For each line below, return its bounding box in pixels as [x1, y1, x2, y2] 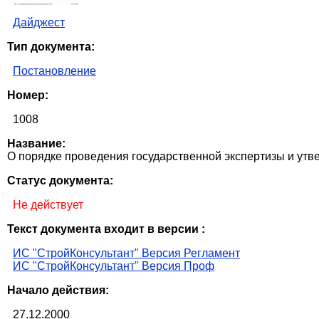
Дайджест [13, 16, 65, 29]
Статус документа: [7, 174, 113, 187]
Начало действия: [7, 284, 109, 297]
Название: [7, 137, 66, 150]
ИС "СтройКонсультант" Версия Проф [13, 260, 214, 273]
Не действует [13, 199, 83, 211]
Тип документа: [7, 41, 95, 53]
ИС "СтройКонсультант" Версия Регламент [13, 247, 240, 260]
